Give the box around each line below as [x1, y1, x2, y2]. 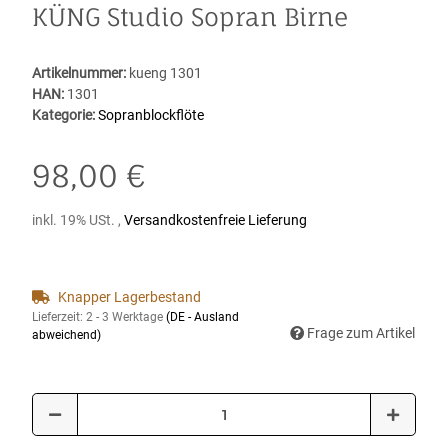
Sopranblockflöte [98, 107, 204, 124]
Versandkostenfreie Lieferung [124, 212, 307, 229]
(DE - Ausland [166, 310, 239, 325]
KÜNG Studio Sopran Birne [32, 2, 348, 33]
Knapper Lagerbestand [58, 289, 201, 306]
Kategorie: [32, 107, 98, 124]
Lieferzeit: [32, 310, 86, 325]
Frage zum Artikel [307, 325, 415, 342]
